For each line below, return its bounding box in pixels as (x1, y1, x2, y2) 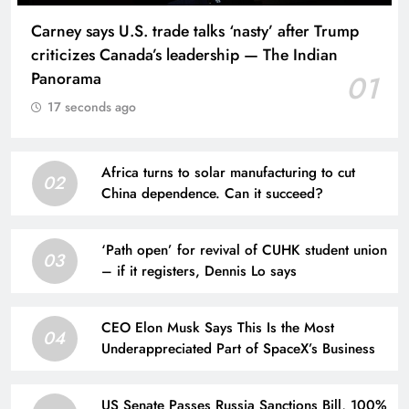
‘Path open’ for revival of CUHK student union (101, 239, 387, 260)
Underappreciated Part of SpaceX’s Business (101, 338, 375, 359)
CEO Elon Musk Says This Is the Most (101, 317, 334, 338)
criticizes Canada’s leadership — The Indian (31, 42, 338, 67)
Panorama (31, 66, 101, 90)
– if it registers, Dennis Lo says (101, 260, 297, 281)
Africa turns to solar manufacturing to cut (101, 162, 355, 183)
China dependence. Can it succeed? (101, 183, 323, 204)
